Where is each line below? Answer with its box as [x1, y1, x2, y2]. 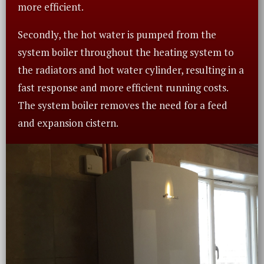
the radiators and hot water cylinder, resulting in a [18, 62, 244, 77]
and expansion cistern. [18, 115, 118, 130]
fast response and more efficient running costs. [18, 80, 228, 94]
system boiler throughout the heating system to [18, 45, 234, 59]
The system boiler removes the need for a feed [18, 98, 227, 112]
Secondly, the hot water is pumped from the [18, 27, 216, 41]
